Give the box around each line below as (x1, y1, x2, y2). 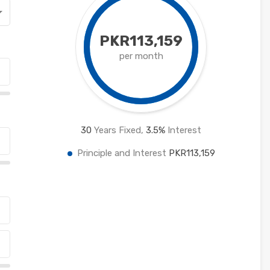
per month (119, 51, 163, 62)
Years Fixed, (92, 125, 146, 136)
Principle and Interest (77, 148, 169, 159)
